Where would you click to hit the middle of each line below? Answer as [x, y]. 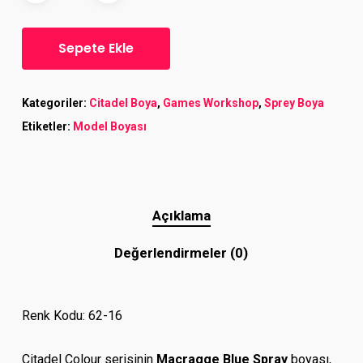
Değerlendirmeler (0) [181, 253]
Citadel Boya [123, 103]
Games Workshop [210, 103]
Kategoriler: [55, 103]
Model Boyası [109, 127]
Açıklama [181, 216]
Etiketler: [47, 127]
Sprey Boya [294, 103]
